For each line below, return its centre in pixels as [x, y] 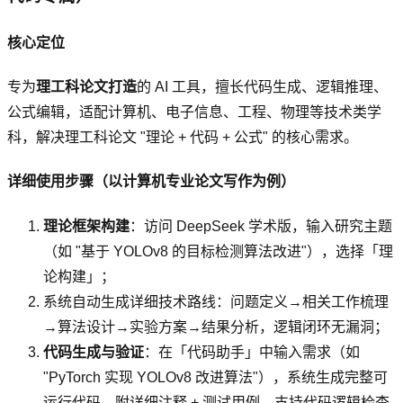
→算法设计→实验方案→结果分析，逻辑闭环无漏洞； [216, 327]
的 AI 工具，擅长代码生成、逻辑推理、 [262, 86]
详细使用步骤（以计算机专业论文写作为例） [151, 182]
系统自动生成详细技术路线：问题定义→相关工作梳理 [216, 301]
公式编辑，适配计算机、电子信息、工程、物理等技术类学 [194, 112]
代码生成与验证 [94, 352]
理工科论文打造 [86, 86]
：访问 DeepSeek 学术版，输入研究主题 [261, 226]
